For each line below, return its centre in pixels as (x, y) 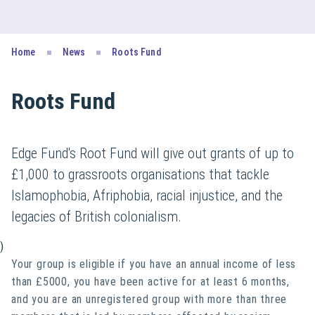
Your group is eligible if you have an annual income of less (154, 264)
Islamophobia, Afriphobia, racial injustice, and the (147, 195)
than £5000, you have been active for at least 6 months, (150, 282)
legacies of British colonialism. (96, 217)
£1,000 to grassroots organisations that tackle (140, 174)
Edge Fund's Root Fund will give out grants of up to (153, 153)
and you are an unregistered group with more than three (149, 299)
